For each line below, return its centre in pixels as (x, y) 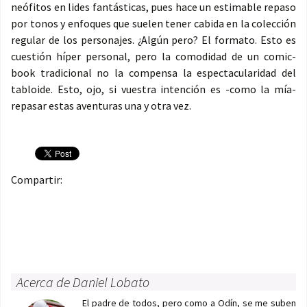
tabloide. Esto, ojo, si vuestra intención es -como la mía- (153, 89)
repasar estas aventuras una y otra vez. (101, 106)
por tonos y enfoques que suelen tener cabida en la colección (153, 24)
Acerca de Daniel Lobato (83, 282)
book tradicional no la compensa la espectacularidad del (153, 73)
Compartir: (37, 180)
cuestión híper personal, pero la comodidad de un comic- (153, 57)
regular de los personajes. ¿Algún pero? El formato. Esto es (153, 40)
